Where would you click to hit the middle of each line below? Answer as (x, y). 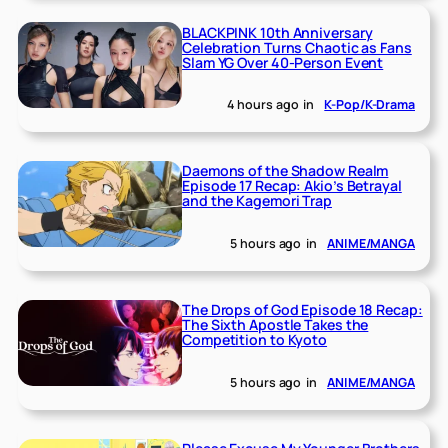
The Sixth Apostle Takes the (275, 325)
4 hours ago (262, 105)
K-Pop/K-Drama (369, 105)
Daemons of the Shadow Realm (285, 171)
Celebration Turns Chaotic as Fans (297, 47)
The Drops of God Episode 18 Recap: (302, 310)
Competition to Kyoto (255, 340)
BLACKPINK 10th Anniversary (277, 32)
